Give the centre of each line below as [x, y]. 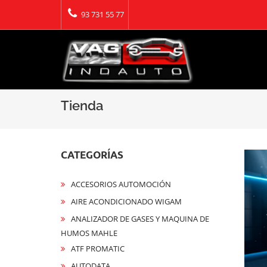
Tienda [82, 105]
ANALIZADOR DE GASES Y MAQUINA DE [140, 219]
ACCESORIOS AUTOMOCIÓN [121, 184]
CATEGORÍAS [92, 155]
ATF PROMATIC [98, 249]
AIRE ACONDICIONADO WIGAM [126, 201]
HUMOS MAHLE [89, 233]
